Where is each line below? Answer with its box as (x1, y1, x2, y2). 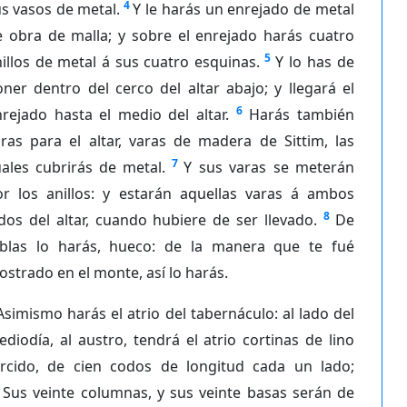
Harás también (249, 104, 354, 124)
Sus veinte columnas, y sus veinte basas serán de (3, 382, 354, 402)
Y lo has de (275, 51, 354, 72)
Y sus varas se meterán (184, 156, 354, 177)
